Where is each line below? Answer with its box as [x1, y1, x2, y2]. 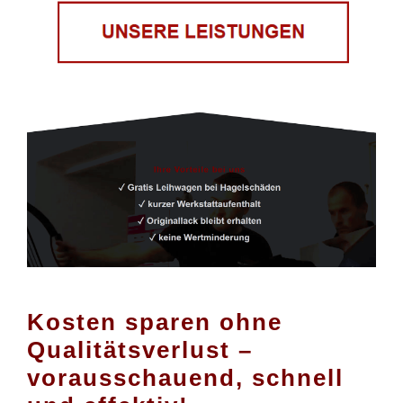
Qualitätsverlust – [27, 336, 253, 363]
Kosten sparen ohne [27, 308, 282, 336]
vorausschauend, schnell [27, 363, 344, 391]
